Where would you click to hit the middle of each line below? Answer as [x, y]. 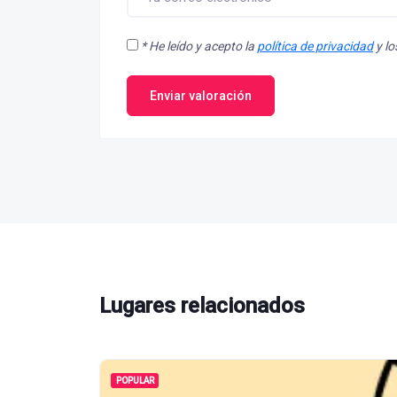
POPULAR [135, 381]
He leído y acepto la [202, 46]
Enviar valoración [201, 95]
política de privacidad [315, 46]
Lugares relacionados [202, 306]
